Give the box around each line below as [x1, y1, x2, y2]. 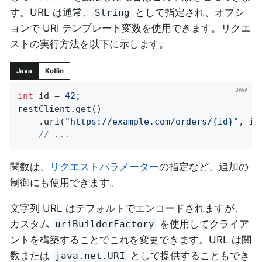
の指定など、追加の [159, 160, 249, 173]
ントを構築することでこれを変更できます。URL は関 [10, 233, 251, 246]
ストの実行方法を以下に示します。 [10, 37, 169, 50]
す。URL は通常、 [10, 6, 92, 18]
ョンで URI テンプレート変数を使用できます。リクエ [10, 22, 251, 34]
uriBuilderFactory [55, 218, 155, 230]
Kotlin [44, 66, 64, 75]
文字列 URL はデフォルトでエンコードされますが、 [10, 202, 244, 214]
